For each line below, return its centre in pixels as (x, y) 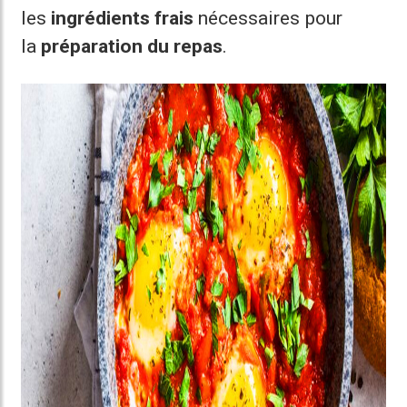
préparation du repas (132, 46)
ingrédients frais (123, 18)
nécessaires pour (268, 18)
